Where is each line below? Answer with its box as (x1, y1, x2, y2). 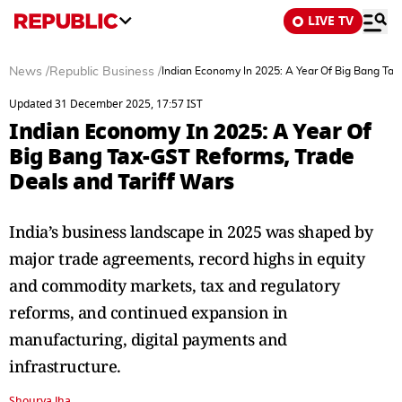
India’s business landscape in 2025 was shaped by (9, 221, 372, 242)
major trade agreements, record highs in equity (9, 248, 364, 269)
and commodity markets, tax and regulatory (9, 275, 340, 296)
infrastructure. (9, 355, 121, 377)
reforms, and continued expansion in (9, 301, 288, 323)
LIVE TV (308, 12, 354, 31)
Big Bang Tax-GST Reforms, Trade (9, 140, 354, 173)
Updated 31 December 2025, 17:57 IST (9, 96, 203, 112)
